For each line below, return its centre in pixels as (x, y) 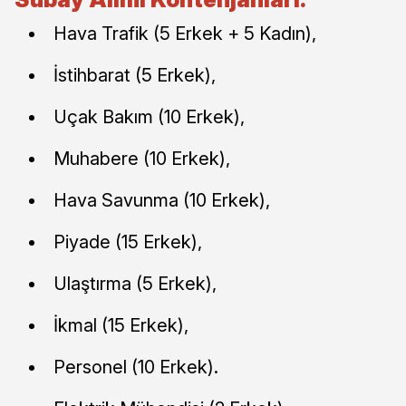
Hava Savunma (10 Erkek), (162, 200)
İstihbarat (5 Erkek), (135, 75)
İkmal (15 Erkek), (121, 325)
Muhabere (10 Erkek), (142, 158)
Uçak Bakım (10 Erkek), (149, 116)
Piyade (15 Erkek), (128, 242)
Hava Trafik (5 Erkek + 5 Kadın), (185, 33)
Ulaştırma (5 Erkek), (135, 283)
